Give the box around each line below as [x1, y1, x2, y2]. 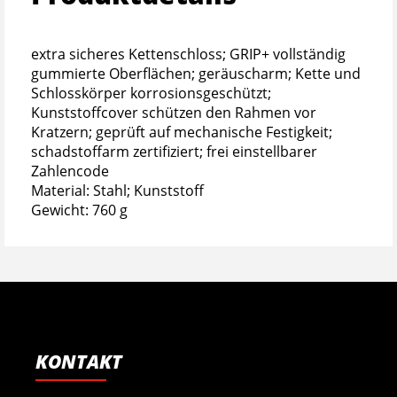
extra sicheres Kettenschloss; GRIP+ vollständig [31, 43, 346, 64]
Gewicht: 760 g [31, 199, 128, 220]
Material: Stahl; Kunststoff [31, 180, 204, 200]
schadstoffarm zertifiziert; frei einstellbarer [31, 141, 317, 161]
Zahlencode [31, 160, 109, 181]
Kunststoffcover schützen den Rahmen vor [31, 102, 316, 122]
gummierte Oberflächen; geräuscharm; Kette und [31, 63, 361, 83]
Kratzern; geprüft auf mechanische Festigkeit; [31, 121, 332, 142]
